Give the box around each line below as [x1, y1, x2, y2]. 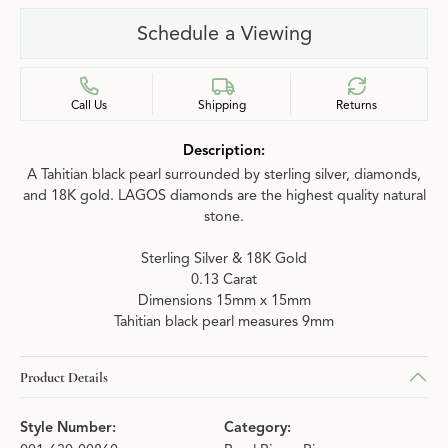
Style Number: [20, 418, 116, 436]
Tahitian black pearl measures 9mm [114, 312, 334, 330]
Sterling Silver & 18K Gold [141, 249, 307, 267]
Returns [336, 97, 378, 112]
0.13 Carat [191, 270, 257, 288]
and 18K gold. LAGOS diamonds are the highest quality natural [22, 186, 426, 204]
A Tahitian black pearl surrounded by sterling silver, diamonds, [27, 165, 421, 183]
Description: [183, 141, 265, 159]
